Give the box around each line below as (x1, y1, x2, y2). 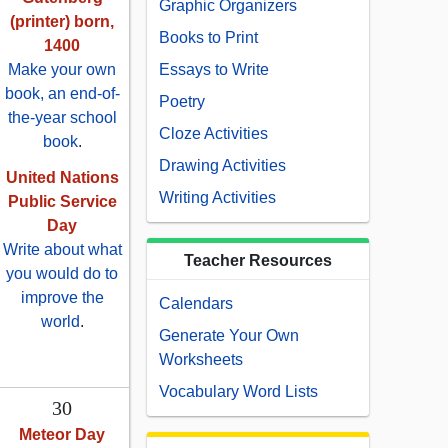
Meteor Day (19, 426, 105, 444)
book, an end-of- (4, 85, 120, 103)
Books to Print (159, 29, 258, 47)
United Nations (5, 169, 119, 187)
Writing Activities (159, 189, 276, 207)
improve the (20, 289, 104, 307)
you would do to (6, 265, 118, 283)
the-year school (7, 109, 117, 127)
